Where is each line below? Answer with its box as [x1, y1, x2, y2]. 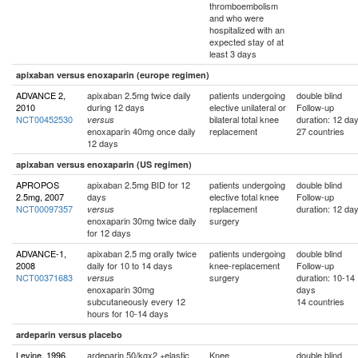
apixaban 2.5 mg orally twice [87, 247, 197, 260]
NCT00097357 [16, 202, 73, 215]
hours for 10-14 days [87, 307, 169, 320]
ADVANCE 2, [16, 89, 66, 101]
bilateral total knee [209, 113, 279, 125]
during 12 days [87, 101, 145, 113]
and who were [209, 11, 264, 24]
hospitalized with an [209, 23, 284, 36]
